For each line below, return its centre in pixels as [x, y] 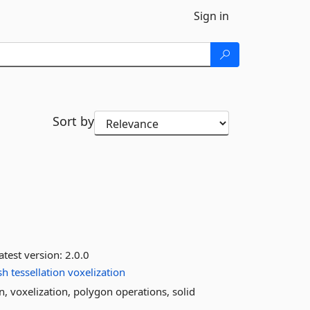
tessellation [38, 272]
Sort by [73, 121]
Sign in [211, 16]
